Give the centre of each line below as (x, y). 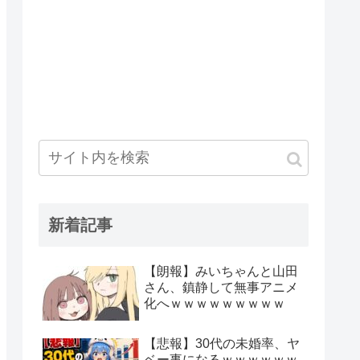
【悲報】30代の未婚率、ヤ (222, 344)
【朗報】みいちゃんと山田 (221, 272)
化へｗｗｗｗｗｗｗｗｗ (215, 304)
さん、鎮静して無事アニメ (221, 288)
